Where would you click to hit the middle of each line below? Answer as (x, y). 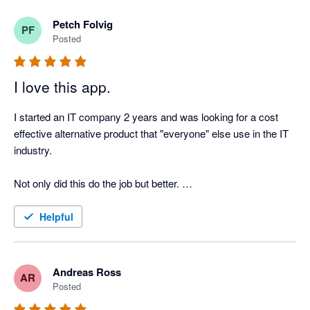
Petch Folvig (83, 24)
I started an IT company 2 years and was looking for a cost (146, 116)
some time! (39, 232)
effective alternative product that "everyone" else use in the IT (151, 133)
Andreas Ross (87, 272)
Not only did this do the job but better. (98, 183)
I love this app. (62, 86)
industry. (34, 149)
